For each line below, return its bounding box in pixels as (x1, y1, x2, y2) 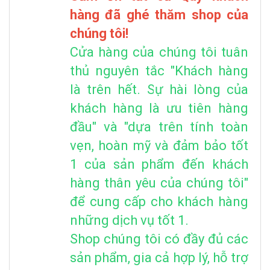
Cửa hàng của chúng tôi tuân (70, 44, 248, 60)
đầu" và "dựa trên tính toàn (70, 119, 248, 134)
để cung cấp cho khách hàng (70, 193, 248, 209)
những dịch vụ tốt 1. (70, 212, 189, 228)
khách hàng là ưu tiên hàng (70, 100, 248, 116)
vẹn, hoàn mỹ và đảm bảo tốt (70, 137, 248, 153)
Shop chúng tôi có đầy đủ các (70, 231, 248, 246)
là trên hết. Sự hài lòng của (70, 81, 248, 97)
